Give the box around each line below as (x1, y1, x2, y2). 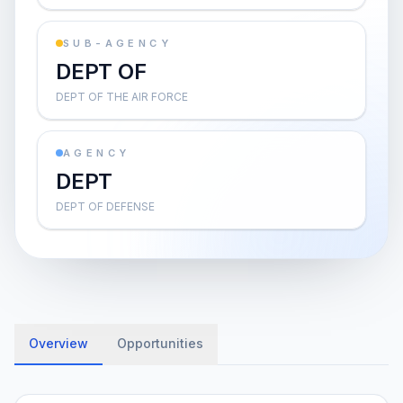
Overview (29, 336, 88, 351)
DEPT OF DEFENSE (56, 200, 155, 213)
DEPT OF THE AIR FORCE (56, 90, 188, 103)
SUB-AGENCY (63, 37, 172, 49)
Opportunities (117, 336, 203, 351)
